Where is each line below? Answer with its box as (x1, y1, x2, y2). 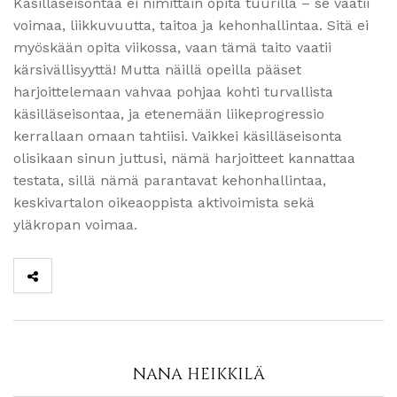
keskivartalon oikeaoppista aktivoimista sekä (13, 193, 315, 211)
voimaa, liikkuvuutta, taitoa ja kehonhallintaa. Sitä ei (13, 16, 369, 34)
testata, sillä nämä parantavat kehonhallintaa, (13, 171, 326, 189)
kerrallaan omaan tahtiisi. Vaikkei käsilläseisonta (13, 127, 342, 144)
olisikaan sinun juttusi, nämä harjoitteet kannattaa (13, 149, 355, 167)
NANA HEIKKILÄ (132, 362, 265, 385)
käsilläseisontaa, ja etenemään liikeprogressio (13, 105, 324, 122)
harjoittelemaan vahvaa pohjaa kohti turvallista (13, 82, 333, 100)
